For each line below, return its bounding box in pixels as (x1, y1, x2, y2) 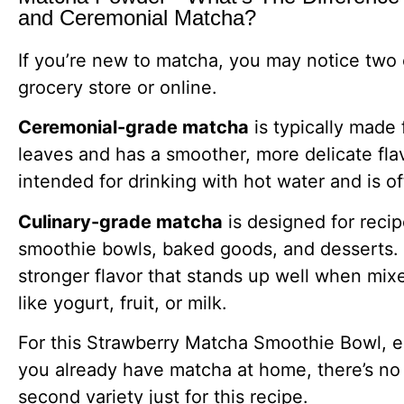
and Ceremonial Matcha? (18, 5, 256, 30)
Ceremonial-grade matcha (18, 116, 249, 139)
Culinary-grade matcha (18, 210, 223, 233)
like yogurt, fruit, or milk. (18, 291, 227, 314)
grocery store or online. (18, 77, 217, 98)
